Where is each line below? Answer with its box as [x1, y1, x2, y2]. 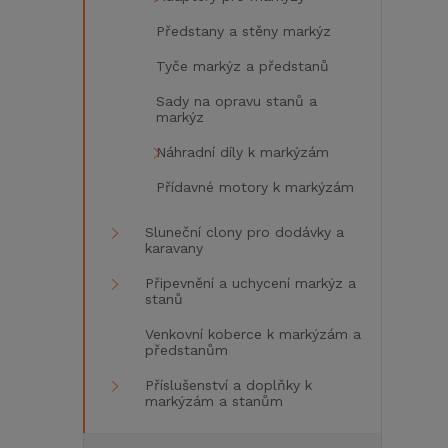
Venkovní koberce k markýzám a [145, 326, 361, 342]
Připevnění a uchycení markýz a [145, 275, 356, 291]
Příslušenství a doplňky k [145, 377, 312, 393]
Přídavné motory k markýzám [156, 179, 354, 195]
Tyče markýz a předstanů [156, 58, 329, 74]
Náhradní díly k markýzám [156, 144, 329, 160]
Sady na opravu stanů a [156, 93, 317, 109]
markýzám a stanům [145, 393, 283, 409]
